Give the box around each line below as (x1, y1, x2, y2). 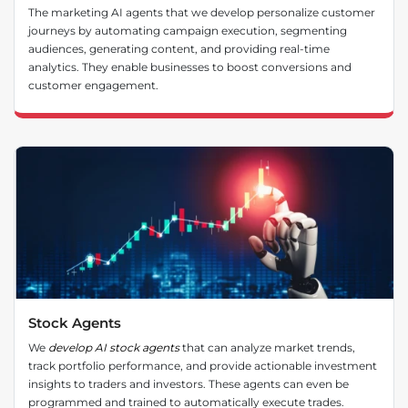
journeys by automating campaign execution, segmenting (28, 23, 347, 37)
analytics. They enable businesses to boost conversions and (28, 59, 352, 74)
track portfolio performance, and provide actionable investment (28, 359, 377, 373)
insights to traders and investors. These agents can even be (28, 377, 349, 392)
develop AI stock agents (48, 341, 179, 355)
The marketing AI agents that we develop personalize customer (28, 5, 375, 19)
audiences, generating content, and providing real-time (28, 41, 330, 56)
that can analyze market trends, (179, 341, 355, 355)
